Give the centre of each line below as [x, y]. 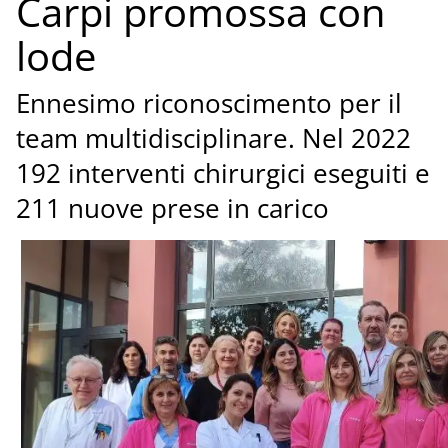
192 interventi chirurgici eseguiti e [222, 174]
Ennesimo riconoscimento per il [208, 104]
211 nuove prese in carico [172, 209]
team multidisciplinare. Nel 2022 [213, 139]
